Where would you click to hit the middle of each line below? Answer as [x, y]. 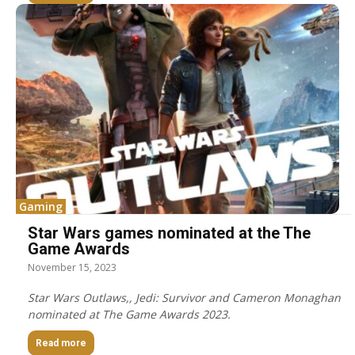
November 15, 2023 [72, 268]
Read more [61, 344]
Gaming [41, 207]
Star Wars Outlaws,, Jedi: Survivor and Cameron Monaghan [184, 298]
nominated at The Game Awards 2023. [129, 315]
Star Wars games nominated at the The [169, 233]
